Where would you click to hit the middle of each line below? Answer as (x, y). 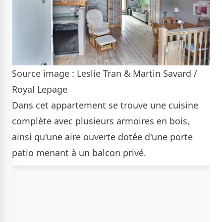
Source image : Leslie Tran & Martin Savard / (105, 74)
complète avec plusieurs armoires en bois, (101, 121)
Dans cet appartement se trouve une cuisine (105, 105)
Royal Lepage (40, 89)
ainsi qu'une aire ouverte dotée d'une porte (102, 137)
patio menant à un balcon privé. (79, 153)
